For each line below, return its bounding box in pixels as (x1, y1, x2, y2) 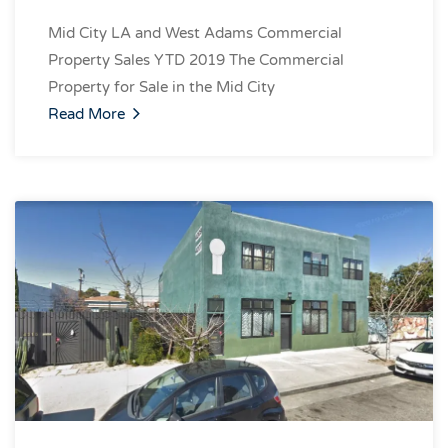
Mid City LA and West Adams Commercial (48, 24, 342, 42)
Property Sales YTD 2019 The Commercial (48, 51, 344, 69)
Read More (48, 105, 129, 123)
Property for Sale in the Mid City (48, 78, 275, 96)
